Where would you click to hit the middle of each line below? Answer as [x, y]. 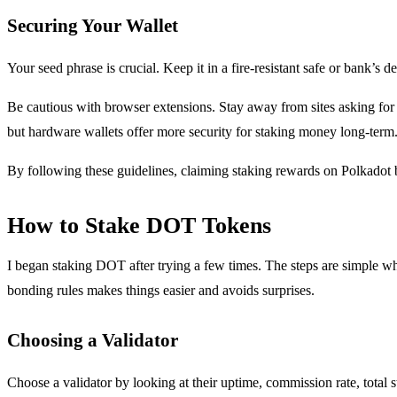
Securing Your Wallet [93, 25]
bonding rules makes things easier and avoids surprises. [161, 290]
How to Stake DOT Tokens [139, 225]
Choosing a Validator [93, 339]
